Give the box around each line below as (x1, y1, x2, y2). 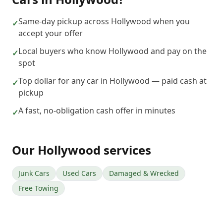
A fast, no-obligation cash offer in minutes (18, 105, 175, 116)
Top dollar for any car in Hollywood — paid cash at (18, 75, 207, 86)
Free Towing (18, 183, 58, 193)
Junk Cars (18, 168, 50, 178)
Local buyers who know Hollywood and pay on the (18, 46, 207, 56)
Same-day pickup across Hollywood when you (18, 16, 190, 27)
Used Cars (62, 168, 96, 178)
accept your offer (18, 28, 83, 39)
